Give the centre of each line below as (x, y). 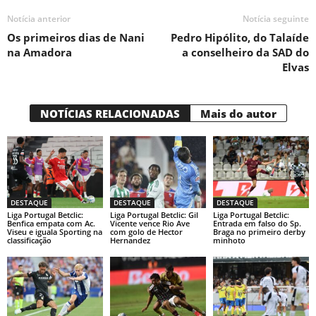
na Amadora (39, 52)
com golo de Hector (146, 231)
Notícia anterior (39, 18)
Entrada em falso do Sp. (257, 223)
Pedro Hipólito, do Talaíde (240, 37)
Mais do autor (238, 113)
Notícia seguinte (276, 18)
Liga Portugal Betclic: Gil (154, 214)
